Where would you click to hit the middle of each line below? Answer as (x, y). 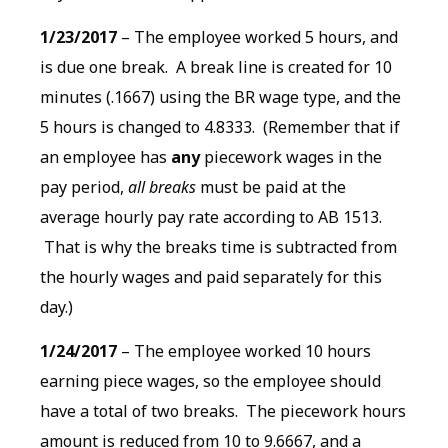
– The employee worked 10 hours (244, 351)
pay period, (84, 186)
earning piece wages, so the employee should (210, 381)
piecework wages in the (291, 156)
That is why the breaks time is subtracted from (218, 246)
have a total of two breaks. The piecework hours (223, 411)
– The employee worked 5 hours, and (257, 36)
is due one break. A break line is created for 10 (216, 66)
